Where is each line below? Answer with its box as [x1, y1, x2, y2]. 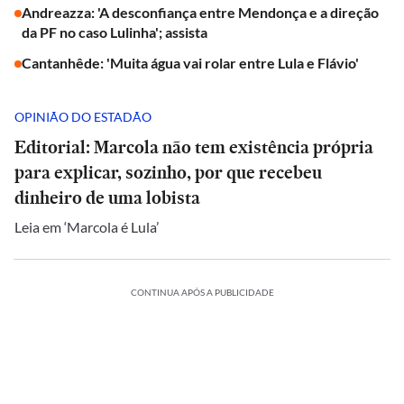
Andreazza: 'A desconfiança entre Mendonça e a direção [22, 4, 379, 21]
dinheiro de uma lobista [14, 185, 200, 210]
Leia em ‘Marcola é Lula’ [14, 218, 159, 235]
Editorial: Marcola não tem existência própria [14, 134, 373, 160]
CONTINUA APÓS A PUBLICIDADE [130, 287, 274, 298]
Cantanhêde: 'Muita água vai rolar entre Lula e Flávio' [22, 54, 359, 71]
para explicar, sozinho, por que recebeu [14, 160, 322, 185]
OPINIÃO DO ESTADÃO [14, 108, 151, 124]
